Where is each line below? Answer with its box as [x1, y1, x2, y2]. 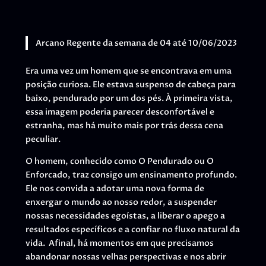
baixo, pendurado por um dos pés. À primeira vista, [25, 93, 233, 104]
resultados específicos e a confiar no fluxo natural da [25, 224, 240, 236]
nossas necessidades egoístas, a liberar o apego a [25, 210, 225, 222]
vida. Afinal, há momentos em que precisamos [25, 237, 214, 249]
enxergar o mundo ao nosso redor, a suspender [25, 197, 217, 208]
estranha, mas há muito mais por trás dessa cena [25, 120, 223, 132]
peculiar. [25, 134, 61, 145]
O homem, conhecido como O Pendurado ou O [25, 156, 214, 167]
